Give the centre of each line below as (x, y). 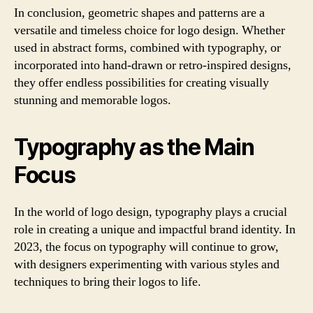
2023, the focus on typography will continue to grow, (146, 247)
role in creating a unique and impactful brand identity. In (155, 229)
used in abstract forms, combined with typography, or (147, 48)
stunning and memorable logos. (93, 100)
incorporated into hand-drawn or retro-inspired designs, (153, 65)
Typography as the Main (134, 147)
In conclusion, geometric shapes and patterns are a (139, 13)
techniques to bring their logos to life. (108, 282)
